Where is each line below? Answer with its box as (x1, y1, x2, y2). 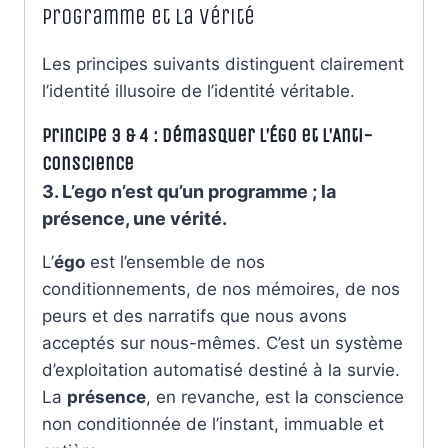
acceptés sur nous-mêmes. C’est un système (42, 332, 403, 353)
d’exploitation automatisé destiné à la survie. (42, 359, 400, 380)
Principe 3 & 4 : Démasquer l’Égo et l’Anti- (42, 124, 373, 147)
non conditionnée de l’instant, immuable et (42, 413, 384, 434)
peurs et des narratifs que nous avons (42, 305, 347, 326)
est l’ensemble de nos (85, 251, 265, 272)
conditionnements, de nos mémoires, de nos (42, 278, 400, 299)
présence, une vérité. (42, 207, 227, 229)
